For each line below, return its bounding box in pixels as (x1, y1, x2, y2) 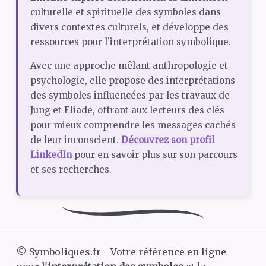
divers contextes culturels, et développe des (30, 21, 229, 33)
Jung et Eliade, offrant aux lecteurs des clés (30, 104, 224, 116)
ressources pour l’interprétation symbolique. (30, 36, 231, 47)
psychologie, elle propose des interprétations (30, 74, 235, 86)
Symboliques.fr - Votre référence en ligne (28, 245, 226, 258)
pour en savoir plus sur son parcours (71, 148, 237, 160)
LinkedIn (30, 148, 72, 160)
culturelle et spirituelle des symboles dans (30, 6, 221, 18)
